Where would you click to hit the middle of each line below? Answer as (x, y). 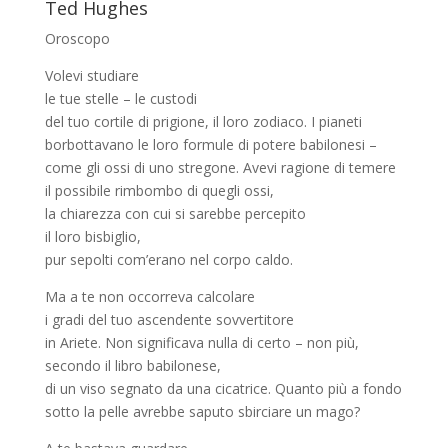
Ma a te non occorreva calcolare (149, 296)
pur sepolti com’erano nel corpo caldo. (168, 259)
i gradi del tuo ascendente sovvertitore (169, 319)
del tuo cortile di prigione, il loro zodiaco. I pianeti (203, 121)
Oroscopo (77, 38)
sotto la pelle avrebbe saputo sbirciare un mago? (202, 411)
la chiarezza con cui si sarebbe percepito (175, 213)
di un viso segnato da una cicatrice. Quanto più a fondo (223, 388)
